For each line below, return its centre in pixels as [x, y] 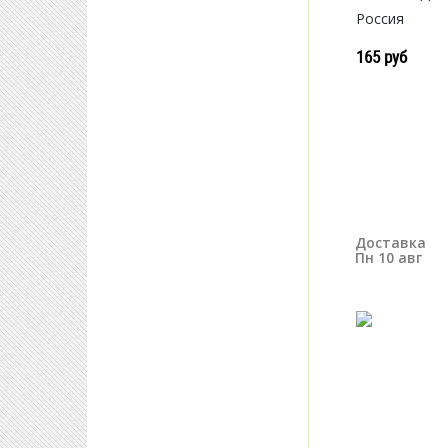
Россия [380, 19]
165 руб [382, 57]
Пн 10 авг [388, 257]
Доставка [390, 242]
